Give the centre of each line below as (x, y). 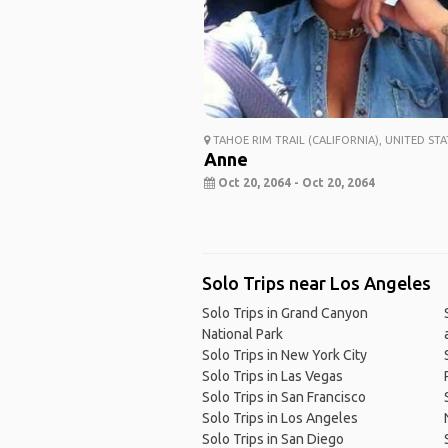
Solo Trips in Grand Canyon (284, 313)
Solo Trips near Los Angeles (316, 283)
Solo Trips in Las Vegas (272, 376)
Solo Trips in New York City (284, 355)
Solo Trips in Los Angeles (279, 418)
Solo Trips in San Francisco (283, 397)
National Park (242, 334)
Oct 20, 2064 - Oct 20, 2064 (294, 183)
